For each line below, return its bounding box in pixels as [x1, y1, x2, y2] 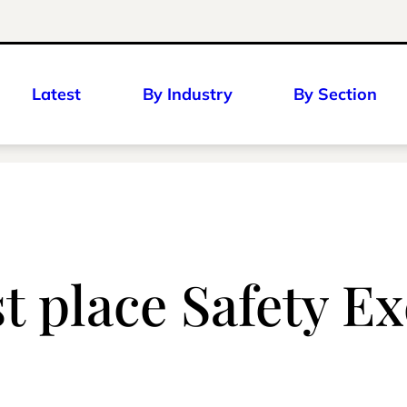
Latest [32, 84, 81, 104]
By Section [293, 84, 377, 104]
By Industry [142, 84, 233, 104]
